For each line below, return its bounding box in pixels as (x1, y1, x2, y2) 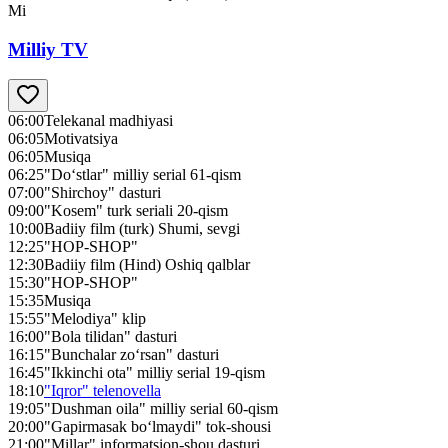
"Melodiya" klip (44, 310, 146, 328)
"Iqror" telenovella (44, 382, 161, 400)
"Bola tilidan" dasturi (44, 328, 177, 346)
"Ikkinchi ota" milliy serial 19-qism (44, 364, 265, 382)
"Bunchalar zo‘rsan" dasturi (44, 346, 219, 364)
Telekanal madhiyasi (44, 112, 173, 130)
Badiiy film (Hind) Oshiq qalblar (44, 256, 250, 274)
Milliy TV (8, 38, 88, 60)
